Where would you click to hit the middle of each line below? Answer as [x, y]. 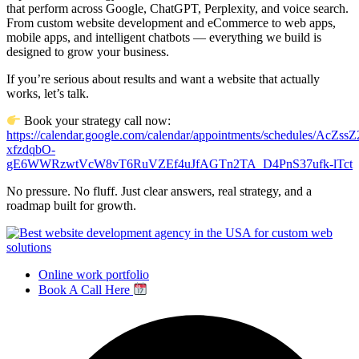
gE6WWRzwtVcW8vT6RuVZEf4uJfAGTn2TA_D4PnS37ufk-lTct [179, 164]
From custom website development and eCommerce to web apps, [171, 22]
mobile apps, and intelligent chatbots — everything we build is [164, 37]
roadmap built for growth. [71, 206]
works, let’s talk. [48, 93]
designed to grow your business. [88, 51]
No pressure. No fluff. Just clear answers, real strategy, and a [159, 192]
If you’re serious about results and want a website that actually [163, 79]
